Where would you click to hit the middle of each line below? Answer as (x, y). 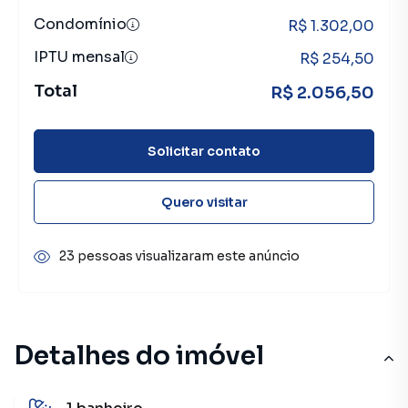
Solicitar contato (204, 151)
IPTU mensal (79, 57)
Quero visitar (204, 202)
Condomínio (80, 24)
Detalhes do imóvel (139, 356)
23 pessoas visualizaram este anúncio (179, 256)
